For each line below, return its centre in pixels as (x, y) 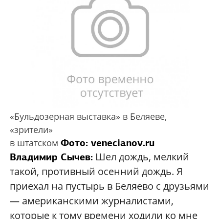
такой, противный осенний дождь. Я (96, 171)
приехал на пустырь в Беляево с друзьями (109, 186)
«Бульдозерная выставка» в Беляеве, (88, 116)
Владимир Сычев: (51, 157)
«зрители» (31, 129)
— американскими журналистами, (92, 200)
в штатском (35, 142)
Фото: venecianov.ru (108, 142)
